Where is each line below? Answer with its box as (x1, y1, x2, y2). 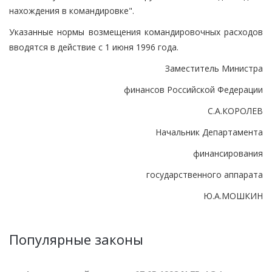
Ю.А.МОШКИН (203, 189, 263, 202)
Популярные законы (9, 229, 143, 248)
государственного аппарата (146, 168, 263, 180)
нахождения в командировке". (9, 4, 134, 16)
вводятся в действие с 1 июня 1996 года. (9, 41, 178, 53)
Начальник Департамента (155, 126, 263, 138)
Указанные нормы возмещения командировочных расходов (9, 25, 263, 38)
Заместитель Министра (165, 62, 263, 74)
